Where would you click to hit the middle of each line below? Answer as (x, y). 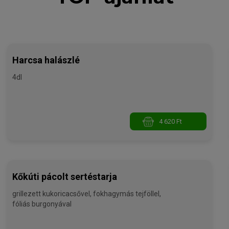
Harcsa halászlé (46, 60)
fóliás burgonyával (42, 204)
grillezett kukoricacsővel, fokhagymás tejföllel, (87, 194)
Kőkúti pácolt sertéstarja (65, 177)
